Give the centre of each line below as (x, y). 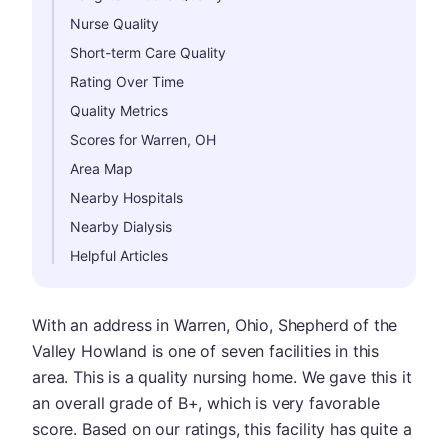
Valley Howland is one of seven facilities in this (206, 351)
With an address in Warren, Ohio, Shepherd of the (215, 325)
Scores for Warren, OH (143, 139)
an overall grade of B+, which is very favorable (206, 403)
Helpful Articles (119, 255)
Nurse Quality (114, 23)
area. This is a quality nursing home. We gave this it (222, 377)
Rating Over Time (127, 81)
